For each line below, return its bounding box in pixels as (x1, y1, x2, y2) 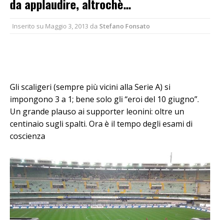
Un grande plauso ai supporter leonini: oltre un (10, 106, 184, 117)
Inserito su (12, 21, 45, 30)
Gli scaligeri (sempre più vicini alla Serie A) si (10, 81, 170, 92)
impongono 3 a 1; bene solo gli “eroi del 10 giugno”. (10, 93, 199, 105)
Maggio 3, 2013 (45, 21, 88, 30)
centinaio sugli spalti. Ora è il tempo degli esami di (10, 118, 192, 129)
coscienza (10, 130, 45, 141)
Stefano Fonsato (99, 21, 150, 30)
